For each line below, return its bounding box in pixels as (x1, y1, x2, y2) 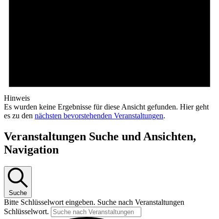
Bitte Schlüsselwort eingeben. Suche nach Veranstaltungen (4, 197, 184, 206)
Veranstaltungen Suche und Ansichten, (4, 130, 196, 143)
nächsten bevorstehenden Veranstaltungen (35, 111, 163, 120)
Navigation (4, 143, 59, 156)
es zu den (4, 111, 35, 120)
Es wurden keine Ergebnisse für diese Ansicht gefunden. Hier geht (4, 103, 209, 111)
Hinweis (4, 94, 30, 103)
